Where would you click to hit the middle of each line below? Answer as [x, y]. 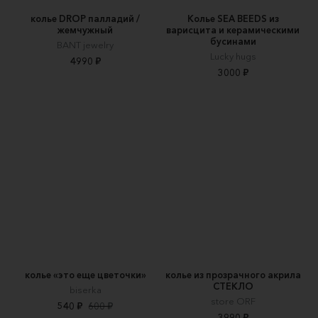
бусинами [233, 41]
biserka [85, 289]
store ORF [233, 301]
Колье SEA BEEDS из [233, 18]
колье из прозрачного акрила [233, 274]
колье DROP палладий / [85, 18]
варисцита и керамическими [233, 29]
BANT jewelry [85, 44]
